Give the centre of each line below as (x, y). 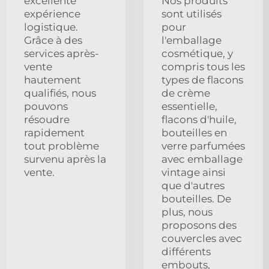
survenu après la (65, 159)
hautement (53, 80)
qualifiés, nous (60, 93)
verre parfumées (203, 146)
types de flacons (202, 80)
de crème (186, 93)
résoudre (47, 120)
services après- (62, 54)
